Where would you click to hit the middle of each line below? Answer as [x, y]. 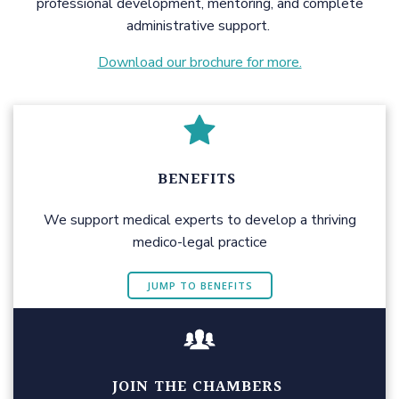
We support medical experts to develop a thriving [199, 220]
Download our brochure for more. [199, 62]
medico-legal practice [199, 242]
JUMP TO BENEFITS [199, 285]
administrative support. [199, 25]
